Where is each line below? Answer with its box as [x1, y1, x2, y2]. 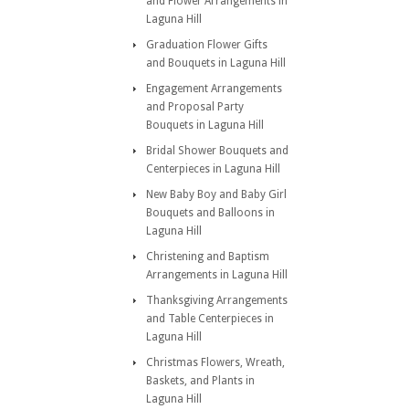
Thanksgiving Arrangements [146, 294, 288, 307]
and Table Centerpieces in [146, 312, 274, 325]
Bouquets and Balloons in [146, 206, 275, 219]
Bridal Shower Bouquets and [146, 144, 288, 157]
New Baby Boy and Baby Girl [146, 188, 287, 201]
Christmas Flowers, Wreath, [146, 356, 285, 369]
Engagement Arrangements [146, 82, 282, 95]
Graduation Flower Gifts [146, 38, 267, 51]
